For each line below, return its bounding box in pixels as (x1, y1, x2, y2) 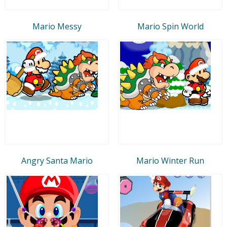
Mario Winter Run (136, 155, 204, 166)
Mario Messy (32, 20, 82, 32)
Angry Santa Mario (21, 155, 93, 166)
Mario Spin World (137, 20, 204, 32)
